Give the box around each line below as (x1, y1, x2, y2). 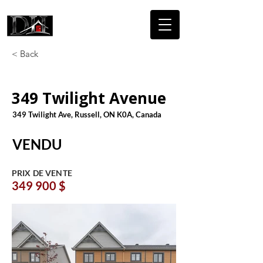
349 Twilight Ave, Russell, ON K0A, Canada (12, 110, 161, 119)
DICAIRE (56, 18, 105, 31)
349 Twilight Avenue (12, 87, 166, 109)
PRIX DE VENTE (12, 168, 72, 178)
